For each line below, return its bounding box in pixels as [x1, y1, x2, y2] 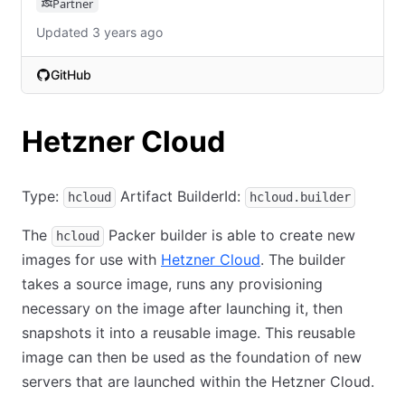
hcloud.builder [250, 190, 351, 205]
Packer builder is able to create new [104, 226, 355, 245]
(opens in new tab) [36, 85, 165, 103]
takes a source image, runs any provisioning [22, 275, 323, 294]
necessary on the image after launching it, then [22, 299, 343, 318]
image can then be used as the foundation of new [22, 348, 362, 367]
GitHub [51, 67, 91, 82]
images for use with [22, 250, 161, 269]
